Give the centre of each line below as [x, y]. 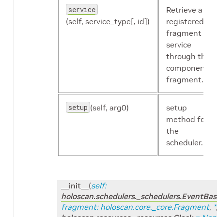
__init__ [75, 186]
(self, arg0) [109, 108]
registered [185, 22]
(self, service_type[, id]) [108, 22]
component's [190, 68]
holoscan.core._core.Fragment [155, 207]
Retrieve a [184, 10]
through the [188, 56]
